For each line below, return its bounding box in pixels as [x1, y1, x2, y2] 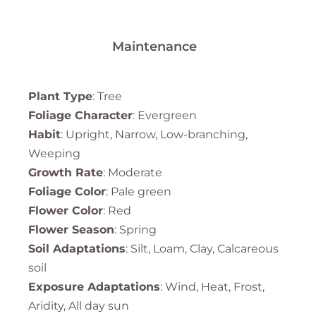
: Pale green [106, 185, 171, 199]
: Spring [114, 223, 157, 237]
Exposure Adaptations [28, 280, 160, 294]
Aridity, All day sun [28, 299, 129, 313]
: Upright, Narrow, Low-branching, [61, 128, 248, 142]
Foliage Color [28, 185, 106, 199]
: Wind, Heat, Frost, [160, 280, 265, 294]
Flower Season [28, 223, 114, 237]
